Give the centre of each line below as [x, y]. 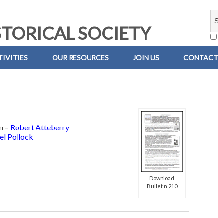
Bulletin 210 [162, 186]
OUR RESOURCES [80, 58]
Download [162, 178]
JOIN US [146, 58]
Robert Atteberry [40, 127]
